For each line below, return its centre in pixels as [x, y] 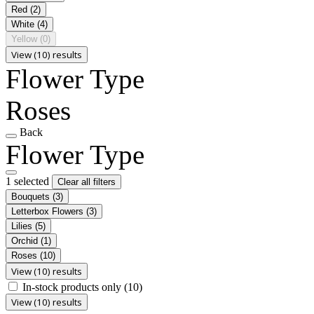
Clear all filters [87, 182]
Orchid [26, 240]
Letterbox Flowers [49, 211]
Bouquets [32, 196]
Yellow [26, 39]
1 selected [29, 181]
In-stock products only [73, 287]
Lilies [23, 226]
